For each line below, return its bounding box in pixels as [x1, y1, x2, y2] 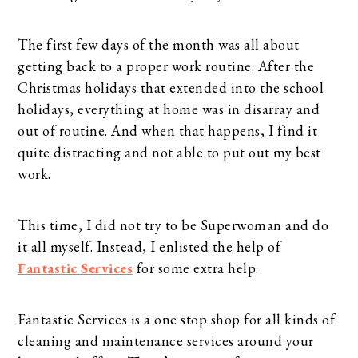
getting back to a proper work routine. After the [18, 57, 315, 75]
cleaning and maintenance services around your [18, 332, 314, 350]
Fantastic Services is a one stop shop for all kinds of [18, 310, 336, 328]
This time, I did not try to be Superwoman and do [18, 216, 329, 234]
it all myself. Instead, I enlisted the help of [18, 237, 281, 256]
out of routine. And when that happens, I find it [18, 121, 318, 140]
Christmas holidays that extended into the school [18, 78, 324, 97]
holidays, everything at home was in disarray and [18, 100, 320, 118]
